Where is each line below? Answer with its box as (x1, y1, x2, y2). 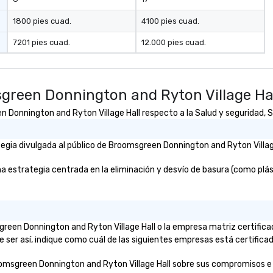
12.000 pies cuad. (141, 38, 206, 47)
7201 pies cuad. (13, 38, 71, 47)
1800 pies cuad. (13, 16, 72, 26)
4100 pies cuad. (141, 16, 199, 26)
